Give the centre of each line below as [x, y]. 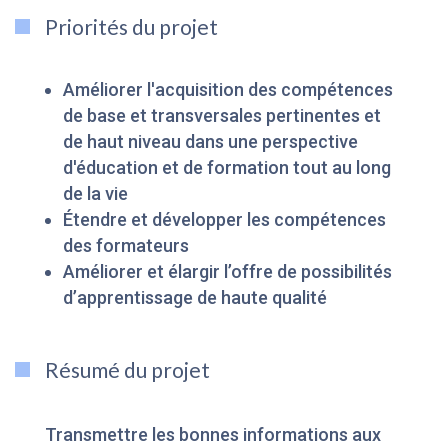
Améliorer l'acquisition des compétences [227, 90]
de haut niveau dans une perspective [210, 142]
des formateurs [125, 246]
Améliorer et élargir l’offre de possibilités [227, 272]
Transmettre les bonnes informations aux [212, 435]
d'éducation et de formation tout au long [226, 168]
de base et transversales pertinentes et [221, 116]
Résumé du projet [127, 370]
